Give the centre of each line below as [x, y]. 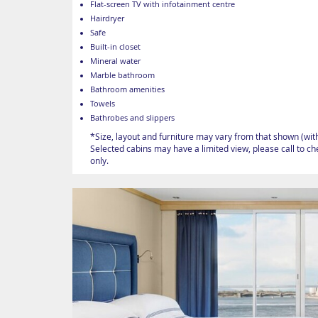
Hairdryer [107, 19]
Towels [103, 104]
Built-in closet [115, 47]
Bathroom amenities [127, 90]
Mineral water [115, 61]
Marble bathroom [122, 76]
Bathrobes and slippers [132, 118]
